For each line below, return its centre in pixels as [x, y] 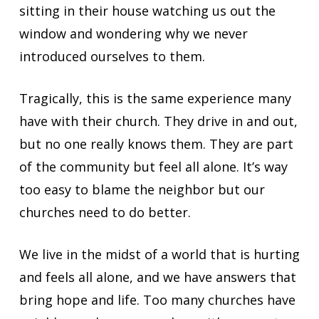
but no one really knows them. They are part [156, 143]
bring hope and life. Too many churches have [157, 299]
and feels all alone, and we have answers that [157, 277]
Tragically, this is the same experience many [155, 98]
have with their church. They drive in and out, [158, 121]
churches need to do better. [105, 212]
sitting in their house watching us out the [147, 10]
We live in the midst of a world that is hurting [159, 254]
